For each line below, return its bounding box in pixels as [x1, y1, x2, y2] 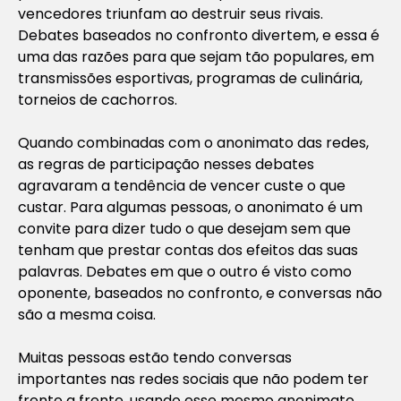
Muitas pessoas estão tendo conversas [18, 346, 292, 368]
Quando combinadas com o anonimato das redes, [18, 132, 369, 153]
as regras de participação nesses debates [18, 153, 314, 175]
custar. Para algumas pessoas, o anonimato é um [18, 196, 363, 218]
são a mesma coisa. [18, 303, 156, 325]
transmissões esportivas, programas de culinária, [18, 67, 363, 89]
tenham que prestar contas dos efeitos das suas [18, 239, 358, 260]
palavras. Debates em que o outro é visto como [18, 260, 352, 282]
